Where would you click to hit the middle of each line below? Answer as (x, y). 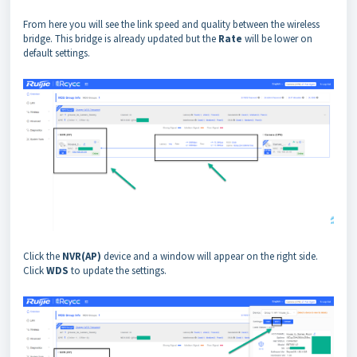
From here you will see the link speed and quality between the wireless (171, 24)
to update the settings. (119, 270)
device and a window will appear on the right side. (210, 256)
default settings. (57, 53)
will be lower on (277, 38)
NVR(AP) (82, 256)
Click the (43, 256)
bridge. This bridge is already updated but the (121, 38)
